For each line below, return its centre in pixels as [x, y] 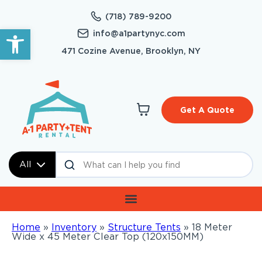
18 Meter [212, 227]
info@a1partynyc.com [139, 33]
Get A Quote [207, 110]
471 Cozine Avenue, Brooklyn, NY [131, 51]
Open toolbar [39, 34]
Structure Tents [144, 227]
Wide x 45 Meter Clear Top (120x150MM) [108, 237]
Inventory [74, 227]
